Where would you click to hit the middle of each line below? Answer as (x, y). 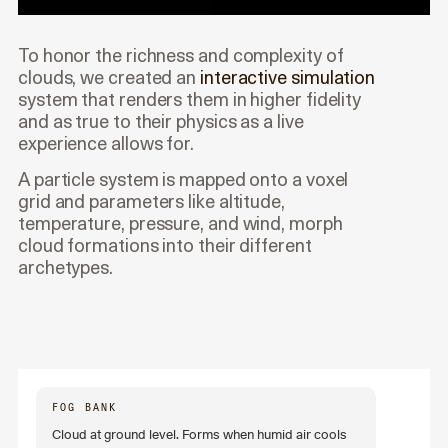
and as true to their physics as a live (161, 121)
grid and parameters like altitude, (151, 201)
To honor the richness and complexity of (181, 55)
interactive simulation (288, 77)
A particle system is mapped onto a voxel (183, 179)
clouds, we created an (109, 77)
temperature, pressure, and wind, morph (180, 223)
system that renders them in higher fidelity (190, 99)
